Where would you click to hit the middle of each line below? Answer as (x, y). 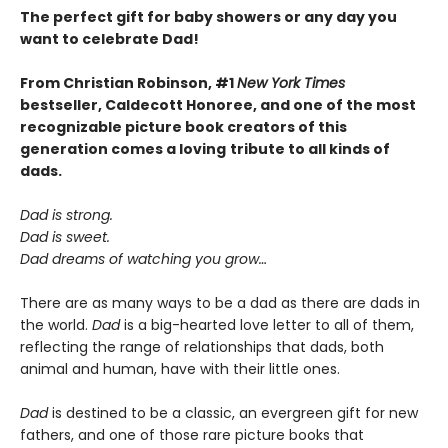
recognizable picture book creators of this (183, 127)
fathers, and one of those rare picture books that (192, 435)
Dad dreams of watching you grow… (143, 259)
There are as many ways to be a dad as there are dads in (220, 303)
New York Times (291, 83)
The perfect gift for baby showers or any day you (208, 17)
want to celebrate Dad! (109, 39)
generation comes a (98, 149)
